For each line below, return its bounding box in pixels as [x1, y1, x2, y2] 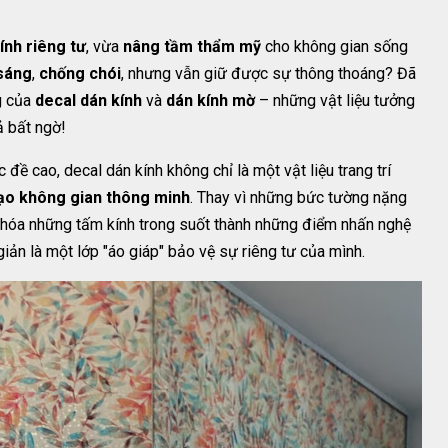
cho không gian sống [261, 36, 408, 56]
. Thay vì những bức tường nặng [190, 187, 407, 207]
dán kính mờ [166, 90, 255, 110]
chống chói [39, 63, 121, 83]
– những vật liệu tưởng [255, 90, 415, 110]
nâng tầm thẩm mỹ [123, 36, 261, 56]
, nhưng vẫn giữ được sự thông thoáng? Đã [121, 63, 416, 83]
